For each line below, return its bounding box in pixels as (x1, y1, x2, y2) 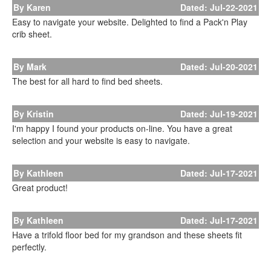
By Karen (13, 1, 51, 13)
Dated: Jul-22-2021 (180, 1, 258, 13)
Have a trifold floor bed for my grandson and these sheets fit (12, 229, 242, 241)
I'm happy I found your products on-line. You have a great (12, 122, 232, 134)
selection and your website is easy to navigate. (12, 134, 190, 146)
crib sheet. (12, 28, 52, 40)
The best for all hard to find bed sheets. (12, 75, 163, 87)
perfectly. (12, 241, 47, 253)
